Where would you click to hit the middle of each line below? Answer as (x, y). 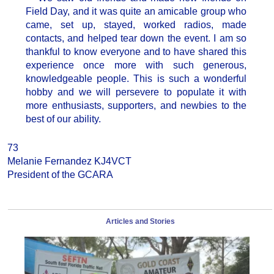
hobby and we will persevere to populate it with (136, 92)
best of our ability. (63, 119)
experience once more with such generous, (136, 65)
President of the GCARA (60, 175)
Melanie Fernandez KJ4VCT (69, 161)
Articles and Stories (140, 222)
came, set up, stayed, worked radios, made (136, 25)
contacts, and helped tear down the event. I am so (136, 39)
